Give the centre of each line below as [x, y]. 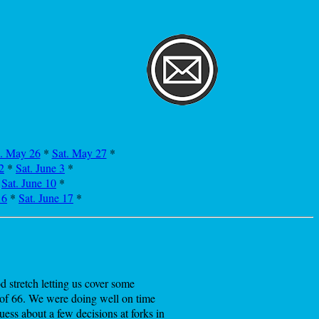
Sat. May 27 [79, 153]
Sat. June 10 [29, 183]
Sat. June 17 [46, 198]
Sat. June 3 [40, 168]
